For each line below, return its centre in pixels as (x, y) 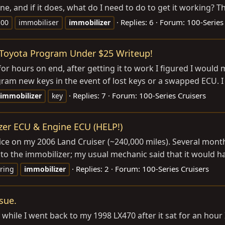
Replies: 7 (89, 96)
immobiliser (39, 23)
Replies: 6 (137, 22)
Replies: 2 (92, 169)
